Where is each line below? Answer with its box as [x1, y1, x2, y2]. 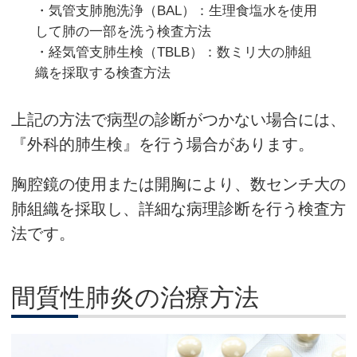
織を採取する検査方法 [35, 65, 171, 80]
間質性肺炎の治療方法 [11, 284, 259, 312]
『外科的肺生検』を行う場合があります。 [11, 135, 314, 153]
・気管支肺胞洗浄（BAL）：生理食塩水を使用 [35, 2, 317, 18]
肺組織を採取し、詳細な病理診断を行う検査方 [11, 200, 346, 218]
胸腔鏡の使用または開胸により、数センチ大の [11, 175, 346, 194]
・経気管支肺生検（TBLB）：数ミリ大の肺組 [35, 44, 312, 60]
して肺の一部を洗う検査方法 [35, 23, 211, 39]
